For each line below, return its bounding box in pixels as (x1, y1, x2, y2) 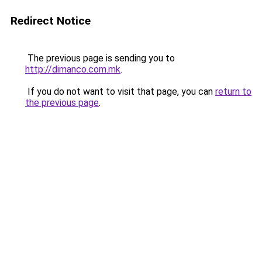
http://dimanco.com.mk (25, 64, 120, 75)
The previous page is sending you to (25, 53, 175, 64)
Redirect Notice (11, 14, 91, 27)
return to (215, 86, 251, 97)
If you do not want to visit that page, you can (25, 86, 215, 97)
